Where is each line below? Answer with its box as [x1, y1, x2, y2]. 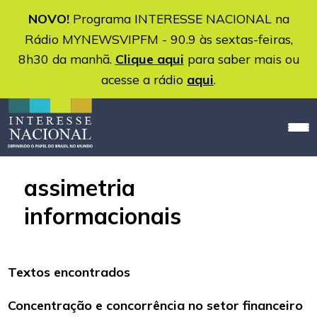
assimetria [24, 173, 135, 202]
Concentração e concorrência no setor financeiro [8, 297, 304, 314]
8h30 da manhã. [18, 51, 115, 67]
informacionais [24, 202, 181, 231]
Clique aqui [115, 51, 184, 67]
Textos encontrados [8, 264, 131, 281]
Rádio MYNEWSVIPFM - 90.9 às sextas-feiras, [24, 31, 293, 47]
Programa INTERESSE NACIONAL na [69, 11, 289, 26]
